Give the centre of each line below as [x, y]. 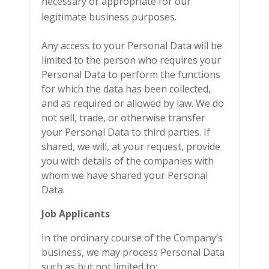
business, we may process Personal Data [133, 252]
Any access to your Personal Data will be [132, 46]
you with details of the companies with [128, 161]
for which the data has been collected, [126, 89]
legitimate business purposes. [109, 17]
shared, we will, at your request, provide [131, 147]
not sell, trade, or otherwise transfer [123, 118]
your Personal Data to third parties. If [126, 132]
